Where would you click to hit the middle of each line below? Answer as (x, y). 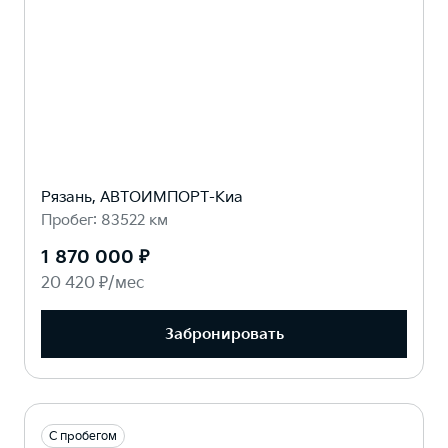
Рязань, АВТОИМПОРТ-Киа (142, 198)
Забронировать (224, 334)
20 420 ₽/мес (92, 284)
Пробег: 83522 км (104, 221)
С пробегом (83, 437)
